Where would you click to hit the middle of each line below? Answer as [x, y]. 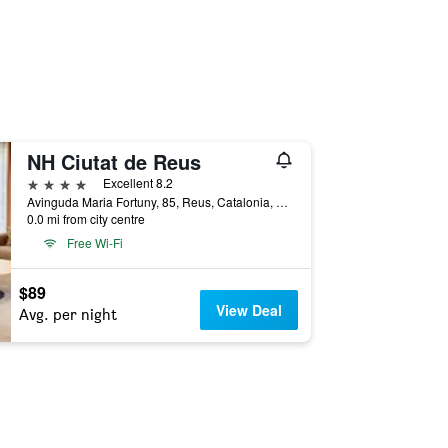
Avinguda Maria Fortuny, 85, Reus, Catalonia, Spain [281, 201]
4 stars [49, 182]
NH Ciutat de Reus [113, 161]
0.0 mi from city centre [85, 218]
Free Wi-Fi [94, 242]
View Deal [249, 310]
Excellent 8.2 [137, 182]
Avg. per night [67, 314]
